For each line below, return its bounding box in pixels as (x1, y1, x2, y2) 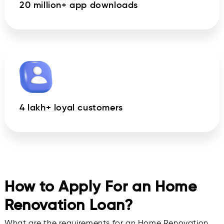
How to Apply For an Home (4, 177, 197, 196)
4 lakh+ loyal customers (19, 102, 123, 113)
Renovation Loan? (4, 195, 133, 214)
